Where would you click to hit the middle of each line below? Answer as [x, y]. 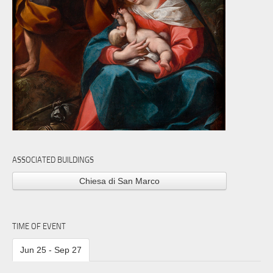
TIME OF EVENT [39, 226]
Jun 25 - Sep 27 [51, 250]
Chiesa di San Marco [120, 181]
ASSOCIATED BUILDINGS [53, 160]
